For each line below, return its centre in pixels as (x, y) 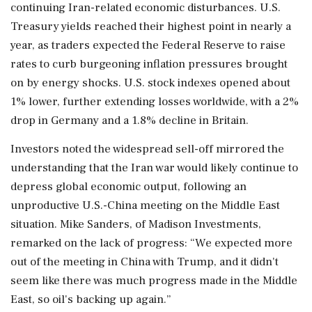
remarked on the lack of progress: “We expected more (151, 243)
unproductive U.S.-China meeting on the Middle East (145, 205)
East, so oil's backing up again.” (91, 299)
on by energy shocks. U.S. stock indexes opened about (150, 83)
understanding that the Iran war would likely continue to (154, 168)
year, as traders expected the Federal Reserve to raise (148, 45)
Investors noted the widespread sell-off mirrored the (147, 149)
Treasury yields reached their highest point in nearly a (151, 26)
